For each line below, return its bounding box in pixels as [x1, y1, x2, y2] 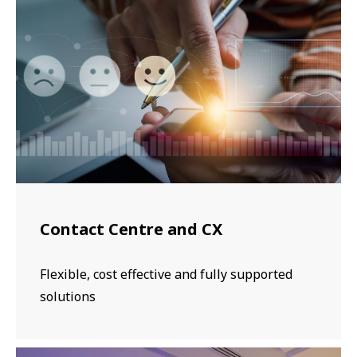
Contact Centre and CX [40, 218, 222, 241]
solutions [40, 288, 96, 306]
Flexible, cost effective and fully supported [40, 265, 292, 284]
